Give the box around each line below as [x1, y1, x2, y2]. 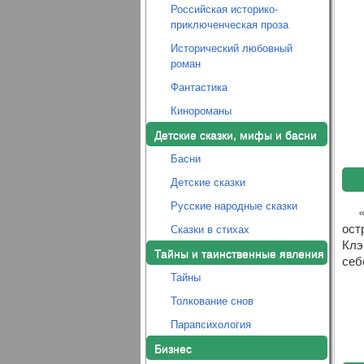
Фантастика [170, 79, 227, 94]
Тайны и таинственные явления [154, 245, 324, 261]
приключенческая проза [170, 16, 288, 32]
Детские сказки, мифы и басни [154, 126, 317, 142]
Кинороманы [170, 102, 232, 118]
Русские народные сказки [170, 197, 297, 213]
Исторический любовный [170, 40, 292, 55]
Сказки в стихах [170, 221, 249, 236]
